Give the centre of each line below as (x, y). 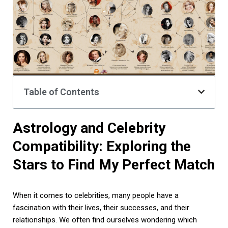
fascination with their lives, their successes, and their (101, 207)
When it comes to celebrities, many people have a (96, 195)
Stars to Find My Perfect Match (114, 164)
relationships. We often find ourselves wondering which (105, 220)
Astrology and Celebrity (89, 128)
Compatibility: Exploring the (102, 146)
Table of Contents (61, 92)
